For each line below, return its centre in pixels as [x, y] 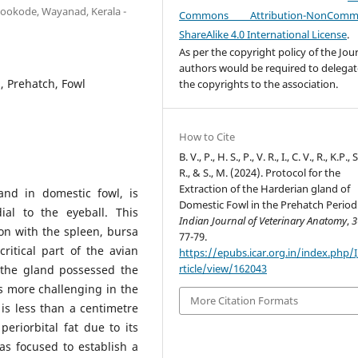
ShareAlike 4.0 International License [263, 35]
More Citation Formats [245, 301]
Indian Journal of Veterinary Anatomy [263, 221]
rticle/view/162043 [223, 269]
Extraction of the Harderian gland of [265, 189]
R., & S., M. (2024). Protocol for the [260, 173]
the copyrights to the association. [259, 84]
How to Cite [207, 137]
